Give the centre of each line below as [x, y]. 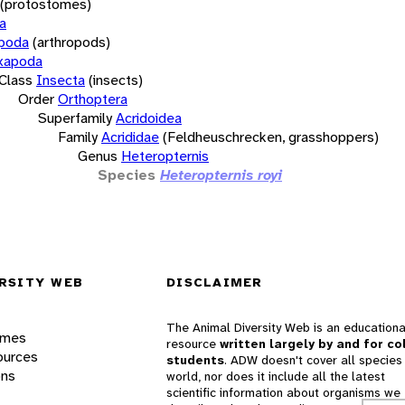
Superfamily [75, 118]
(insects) [116, 80]
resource [193, 344]
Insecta [61, 80]
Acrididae [130, 137]
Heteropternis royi [221, 174]
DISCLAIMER [215, 283]
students [195, 360]
